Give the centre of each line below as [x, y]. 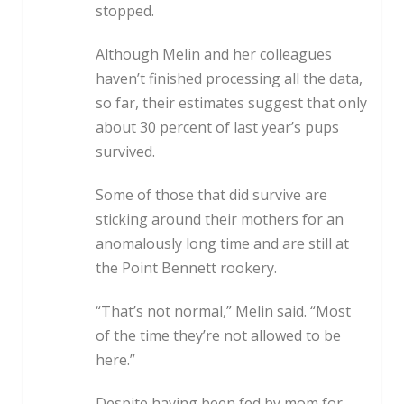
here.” [115, 360]
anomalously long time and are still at [222, 244]
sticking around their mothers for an [220, 220]
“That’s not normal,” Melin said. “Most [223, 312]
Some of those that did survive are [211, 195]
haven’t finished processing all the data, [229, 79]
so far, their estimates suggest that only [231, 103]
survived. [125, 152]
